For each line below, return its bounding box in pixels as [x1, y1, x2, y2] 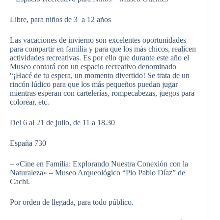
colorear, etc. [10, 97, 49, 106]
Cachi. [10, 177, 30, 186]
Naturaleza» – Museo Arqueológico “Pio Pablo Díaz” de [10, 168, 185, 177]
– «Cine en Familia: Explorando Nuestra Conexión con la [10, 159, 188, 168]
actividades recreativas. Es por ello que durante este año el [10, 53, 189, 62]
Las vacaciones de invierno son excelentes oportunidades [10, 35, 186, 44]
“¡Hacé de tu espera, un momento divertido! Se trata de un [10, 71, 190, 80]
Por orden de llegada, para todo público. [10, 197, 134, 206]
